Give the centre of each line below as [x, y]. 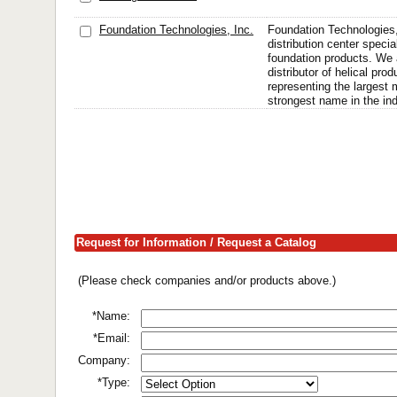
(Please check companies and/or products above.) [207, 280]
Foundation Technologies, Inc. [176, 30]
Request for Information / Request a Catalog [196, 242]
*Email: [112, 338]
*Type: [114, 382]
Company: [104, 360]
